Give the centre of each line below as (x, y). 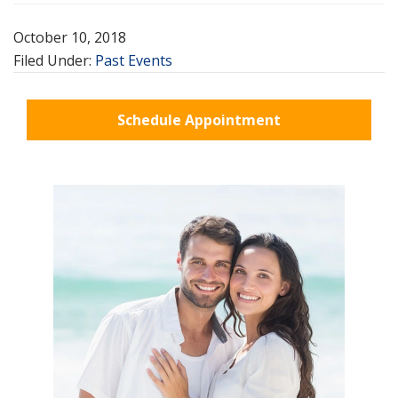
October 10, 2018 (70, 37)
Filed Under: (54, 60)
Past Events (134, 60)
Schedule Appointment (199, 119)
